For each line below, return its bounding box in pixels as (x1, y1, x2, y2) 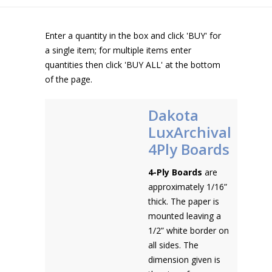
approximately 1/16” (148, 181, 227, 192)
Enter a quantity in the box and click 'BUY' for (45, 30, 221, 41)
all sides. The (148, 239, 199, 251)
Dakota (148, 105, 199, 125)
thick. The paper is (148, 195, 219, 207)
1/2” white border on (148, 225, 229, 236)
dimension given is (148, 254, 220, 265)
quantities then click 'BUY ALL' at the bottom (45, 59, 220, 70)
